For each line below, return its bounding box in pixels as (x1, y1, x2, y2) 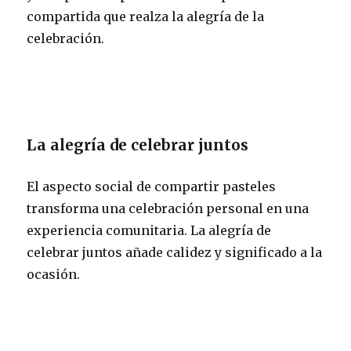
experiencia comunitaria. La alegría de (27, 222, 272, 238)
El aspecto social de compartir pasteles (27, 178, 277, 194)
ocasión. (27, 266, 81, 282)
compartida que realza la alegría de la (27, 8, 265, 24)
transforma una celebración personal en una (27, 200, 309, 216)
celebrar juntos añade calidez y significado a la (27, 244, 323, 260)
